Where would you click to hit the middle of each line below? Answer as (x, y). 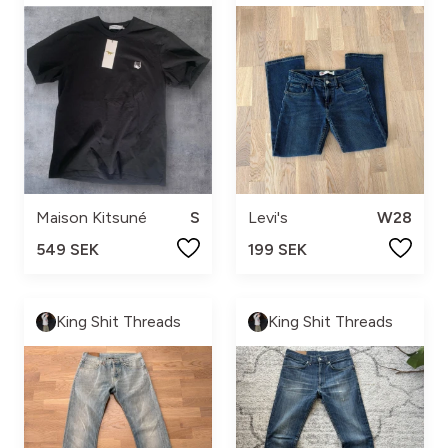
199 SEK (277, 250)
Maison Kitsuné (91, 218)
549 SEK (67, 250)
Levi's (268, 218)
